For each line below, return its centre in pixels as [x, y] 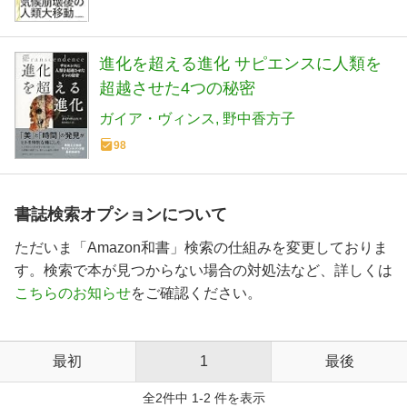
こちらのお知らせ [73, 293]
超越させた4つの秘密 [177, 89]
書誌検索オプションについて [121, 214]
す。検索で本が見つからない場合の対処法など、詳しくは [203, 270]
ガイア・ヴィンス [157, 119]
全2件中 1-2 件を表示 [203, 397]
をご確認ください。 [196, 293]
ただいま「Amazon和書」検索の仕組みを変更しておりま [201, 247]
